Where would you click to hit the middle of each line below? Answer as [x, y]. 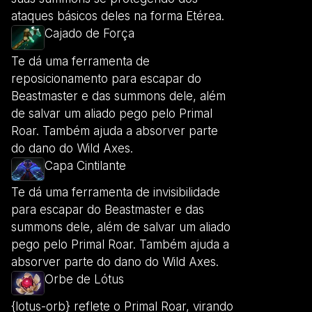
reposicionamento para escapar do [106, 78]
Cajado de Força [89, 34]
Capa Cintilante [85, 165]
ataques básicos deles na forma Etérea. [118, 16]
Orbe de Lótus [84, 279]
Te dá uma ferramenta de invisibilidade [116, 192]
